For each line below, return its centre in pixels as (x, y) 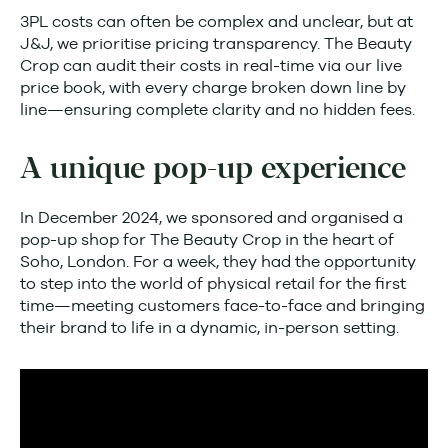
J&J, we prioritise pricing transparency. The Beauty (216, 43)
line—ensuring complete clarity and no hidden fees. (219, 109)
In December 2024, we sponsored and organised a (211, 217)
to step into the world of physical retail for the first (213, 283)
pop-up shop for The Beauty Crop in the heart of (207, 239)
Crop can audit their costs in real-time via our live (211, 65)
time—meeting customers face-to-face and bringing (222, 305)
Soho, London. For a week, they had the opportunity (218, 261)
